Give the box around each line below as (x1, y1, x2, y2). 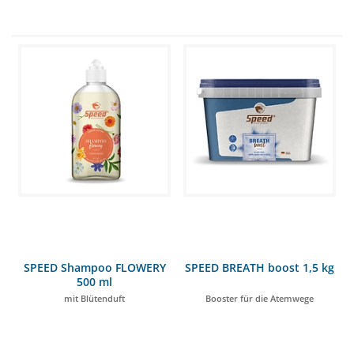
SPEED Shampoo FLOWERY (23, 260, 166, 275)
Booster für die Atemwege (205, 292, 314, 304)
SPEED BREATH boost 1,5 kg (185, 260, 334, 275)
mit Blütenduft (64, 292, 125, 304)
